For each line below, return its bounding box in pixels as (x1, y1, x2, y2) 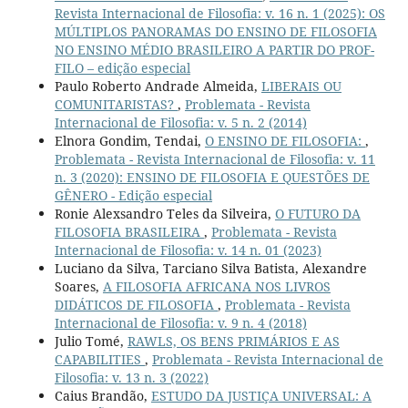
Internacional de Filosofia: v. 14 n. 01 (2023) (54, 241, 321, 260)
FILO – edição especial (54, 59, 190, 77)
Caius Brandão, (54, 387, 151, 405)
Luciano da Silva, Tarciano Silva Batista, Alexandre (54, 260, 367, 278)
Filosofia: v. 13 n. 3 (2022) (54, 369, 209, 387)
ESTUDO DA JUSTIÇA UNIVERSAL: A (150, 387, 372, 405)
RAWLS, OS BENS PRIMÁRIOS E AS (127, 332, 340, 351)
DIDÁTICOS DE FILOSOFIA (54, 296, 218, 314)
